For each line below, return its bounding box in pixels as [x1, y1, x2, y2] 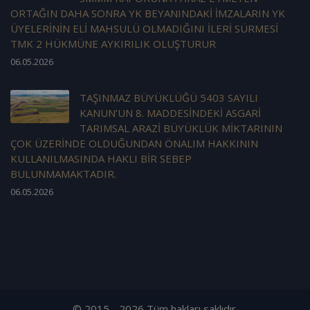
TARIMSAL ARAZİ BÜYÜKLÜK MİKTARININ [80, 121, 282, 136]
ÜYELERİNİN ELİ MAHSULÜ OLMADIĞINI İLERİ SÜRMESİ [10, 21, 278, 36]
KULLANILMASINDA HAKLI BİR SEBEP [10, 152, 192, 166]
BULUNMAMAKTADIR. [10, 167, 116, 181]
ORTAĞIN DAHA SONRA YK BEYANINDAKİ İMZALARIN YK [10, 6, 285, 21]
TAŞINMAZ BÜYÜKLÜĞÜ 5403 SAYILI [80, 91, 258, 105]
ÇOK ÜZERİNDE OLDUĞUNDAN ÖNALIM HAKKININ [10, 136, 258, 151]
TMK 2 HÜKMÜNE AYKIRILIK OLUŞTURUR [10, 37, 216, 51]
